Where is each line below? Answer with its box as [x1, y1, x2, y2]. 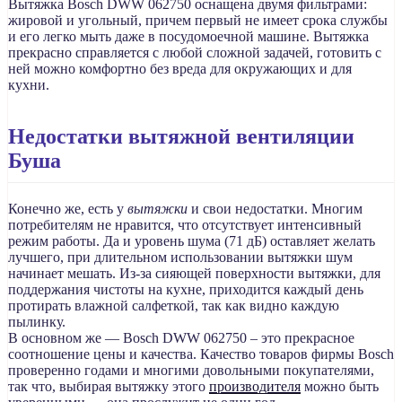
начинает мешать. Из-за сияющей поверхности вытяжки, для [8, 265, 380, 281]
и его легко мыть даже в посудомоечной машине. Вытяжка [8, 28, 369, 44]
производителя [209, 378, 301, 394]
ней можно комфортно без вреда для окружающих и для [8, 60, 352, 76]
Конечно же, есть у [8, 200, 127, 216]
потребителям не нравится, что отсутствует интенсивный [8, 216, 362, 232]
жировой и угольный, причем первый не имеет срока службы [8, 12, 388, 28]
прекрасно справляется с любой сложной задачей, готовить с [8, 44, 381, 60]
